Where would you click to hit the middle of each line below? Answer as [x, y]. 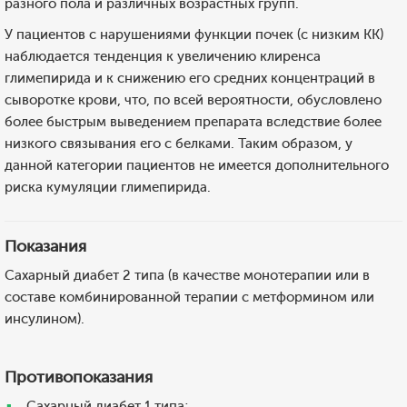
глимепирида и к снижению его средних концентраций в [190, 78]
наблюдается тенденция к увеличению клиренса [163, 56]
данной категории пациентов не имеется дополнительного [197, 165]
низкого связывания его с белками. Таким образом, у [179, 144]
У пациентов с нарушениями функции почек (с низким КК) [194, 35]
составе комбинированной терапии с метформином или [189, 297]
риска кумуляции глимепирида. [108, 187]
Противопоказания [79, 377]
